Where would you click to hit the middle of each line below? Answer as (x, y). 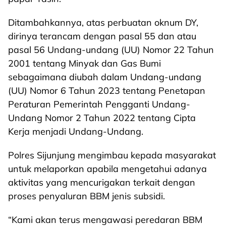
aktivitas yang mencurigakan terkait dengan (102, 182)
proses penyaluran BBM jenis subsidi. (87, 196)
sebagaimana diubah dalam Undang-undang (105, 77)
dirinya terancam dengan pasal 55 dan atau (102, 36)
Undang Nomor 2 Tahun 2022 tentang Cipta (102, 118)
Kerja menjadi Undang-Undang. (76, 131)
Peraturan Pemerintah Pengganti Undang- (99, 104)
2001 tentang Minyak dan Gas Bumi (84, 63)
